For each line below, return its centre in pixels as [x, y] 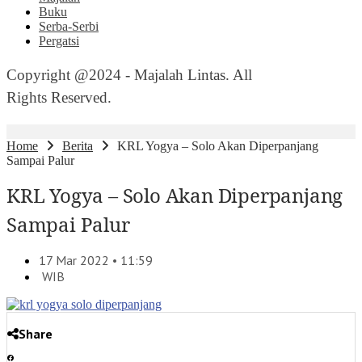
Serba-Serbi [69, 26]
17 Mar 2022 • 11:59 [96, 261]
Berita [78, 146]
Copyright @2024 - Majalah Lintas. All [129, 75]
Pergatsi [59, 41]
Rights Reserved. [59, 97]
